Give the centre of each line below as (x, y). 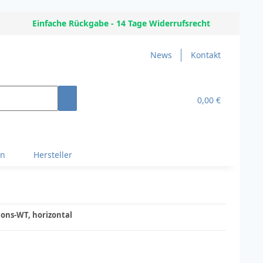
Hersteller (53, 155)
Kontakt (206, 55)
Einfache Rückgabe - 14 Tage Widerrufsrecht (121, 23)
